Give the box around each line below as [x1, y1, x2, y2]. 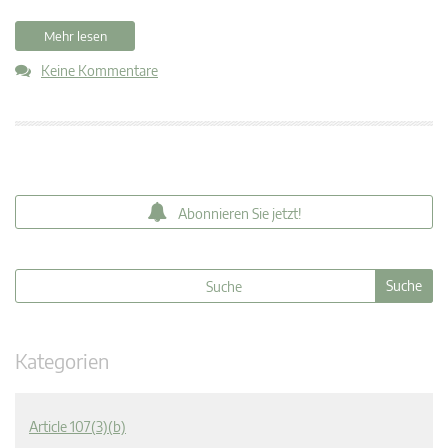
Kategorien [15, 348, 109, 374]
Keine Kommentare [41, 62, 158, 80]
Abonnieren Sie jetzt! [177, 205, 302, 223]
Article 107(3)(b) [29, 418, 126, 436]
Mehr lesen [43, 28, 107, 45]
